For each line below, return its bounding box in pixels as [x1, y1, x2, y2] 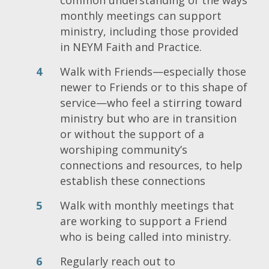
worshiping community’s [60, 142, 187, 157]
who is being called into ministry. [60, 229, 231, 244]
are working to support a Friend [60, 213, 227, 228]
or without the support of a [60, 126, 204, 141]
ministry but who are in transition [60, 110, 237, 125]
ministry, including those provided [60, 23, 238, 38]
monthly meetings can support [60, 8, 222, 23]
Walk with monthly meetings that [60, 198, 234, 213]
